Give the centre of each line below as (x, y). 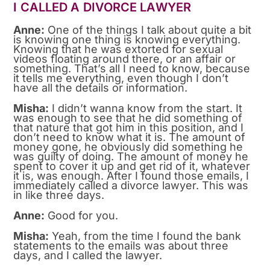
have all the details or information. (101, 87)
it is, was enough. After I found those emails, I (131, 175)
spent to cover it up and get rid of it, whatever (132, 166)
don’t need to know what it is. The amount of (130, 137)
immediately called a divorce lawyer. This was (131, 185)
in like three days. (59, 195)
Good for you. (82, 215)
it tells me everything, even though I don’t (121, 78)
